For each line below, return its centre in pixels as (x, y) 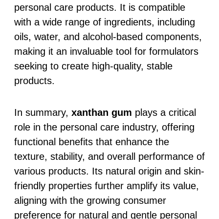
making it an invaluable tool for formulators (106, 51)
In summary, (43, 112)
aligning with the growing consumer (90, 200)
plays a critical (164, 112)
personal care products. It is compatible (99, 7)
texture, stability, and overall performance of (109, 156)
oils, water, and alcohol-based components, (108, 36)
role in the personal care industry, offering (104, 127)
